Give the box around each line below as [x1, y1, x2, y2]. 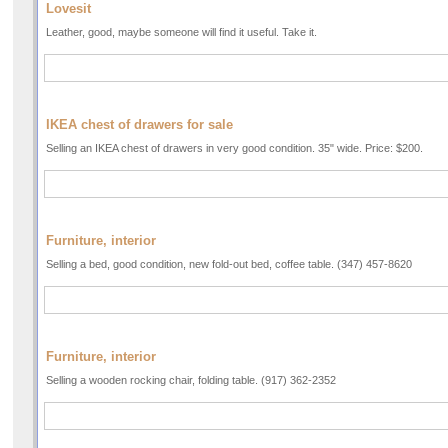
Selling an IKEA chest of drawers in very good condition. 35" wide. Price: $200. [46, 142, 423, 155]
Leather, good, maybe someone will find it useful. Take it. [46, 26, 317, 39]
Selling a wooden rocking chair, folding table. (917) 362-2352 [46, 374, 336, 387]
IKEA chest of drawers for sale [46, 117, 233, 133]
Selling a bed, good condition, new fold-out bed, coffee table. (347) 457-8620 [46, 258, 412, 271]
